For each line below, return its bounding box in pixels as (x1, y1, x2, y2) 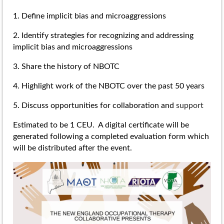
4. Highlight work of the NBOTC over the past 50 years (13, 81, 204, 90)
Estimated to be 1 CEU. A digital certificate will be (13, 120, 189, 129)
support (176, 101, 203, 109)
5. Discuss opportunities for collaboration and (13, 101, 176, 109)
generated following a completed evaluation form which (13, 132, 209, 140)
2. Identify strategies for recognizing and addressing (13, 31, 193, 39)
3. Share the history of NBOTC (13, 62, 119, 70)
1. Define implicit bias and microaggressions (13, 11, 166, 20)
